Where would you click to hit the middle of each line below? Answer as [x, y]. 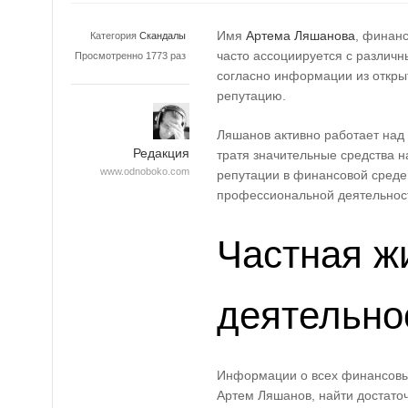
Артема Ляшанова [301, 36]
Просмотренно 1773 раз [130, 56]
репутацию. [253, 96]
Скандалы [163, 36]
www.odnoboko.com [145, 171]
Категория [113, 36]
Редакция [161, 153]
